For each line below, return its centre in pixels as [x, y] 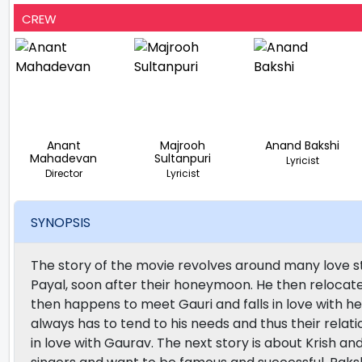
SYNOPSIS [61, 222]
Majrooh [183, 145]
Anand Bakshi [303, 145]
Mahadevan [64, 158]
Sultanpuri [183, 158]
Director [63, 173]
